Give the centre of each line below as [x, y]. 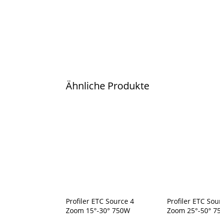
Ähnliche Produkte [108, 85]
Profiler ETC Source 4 [100, 201]
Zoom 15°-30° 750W [98, 210]
